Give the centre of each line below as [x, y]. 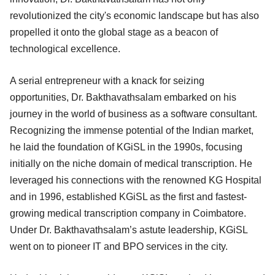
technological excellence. [65, 48]
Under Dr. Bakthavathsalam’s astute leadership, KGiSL [129, 230]
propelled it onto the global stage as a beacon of [114, 32]
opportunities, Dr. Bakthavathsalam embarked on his [123, 97]
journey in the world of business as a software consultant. [134, 114]
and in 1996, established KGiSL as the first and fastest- [128, 196]
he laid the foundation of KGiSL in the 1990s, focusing [126, 147]
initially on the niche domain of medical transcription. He [131, 163]
